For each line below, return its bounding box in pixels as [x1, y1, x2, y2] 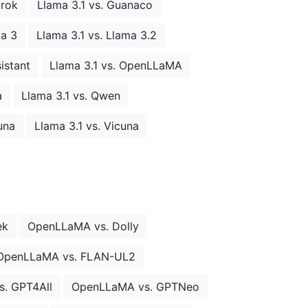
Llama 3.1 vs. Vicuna [34, 119, 139, 133]
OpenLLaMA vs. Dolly [27, 219, 139, 234]
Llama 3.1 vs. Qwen [21, 89, 120, 103]
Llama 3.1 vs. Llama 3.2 [36, 28, 157, 43]
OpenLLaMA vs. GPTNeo [71, 280, 199, 294]
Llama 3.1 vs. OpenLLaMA [49, 58, 182, 73]
